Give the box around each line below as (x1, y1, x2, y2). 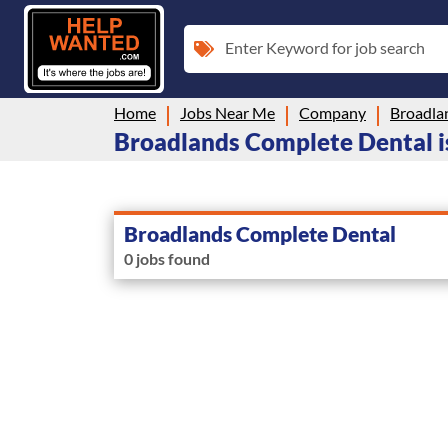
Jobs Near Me (180, 102, 275, 122)
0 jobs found (124, 248, 210, 268)
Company (299, 102, 366, 122)
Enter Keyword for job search (225, 37, 425, 57)
